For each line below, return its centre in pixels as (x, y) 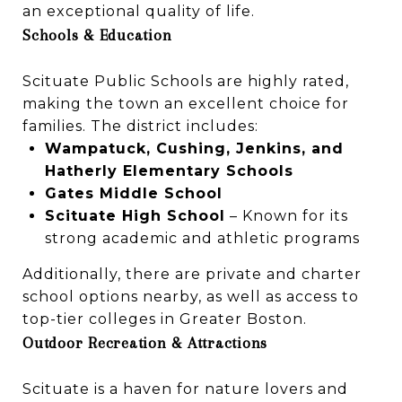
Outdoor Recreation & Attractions (145, 342)
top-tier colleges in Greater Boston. (165, 319)
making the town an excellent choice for (186, 103)
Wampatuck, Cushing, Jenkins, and (194, 148)
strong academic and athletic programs (202, 238)
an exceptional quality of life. (139, 11)
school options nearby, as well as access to (191, 296)
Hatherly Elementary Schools (169, 170)
